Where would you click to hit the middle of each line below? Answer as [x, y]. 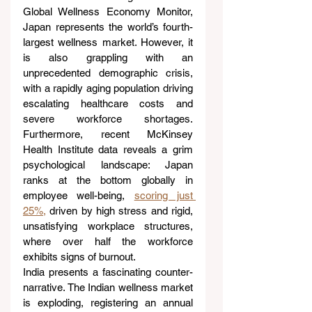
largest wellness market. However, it [108, 42]
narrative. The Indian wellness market [108, 288]
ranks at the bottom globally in [108, 180]
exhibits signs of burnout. [79, 257]
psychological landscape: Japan [108, 165]
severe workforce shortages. [108, 119]
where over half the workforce [108, 242]
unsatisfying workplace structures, [108, 226]
